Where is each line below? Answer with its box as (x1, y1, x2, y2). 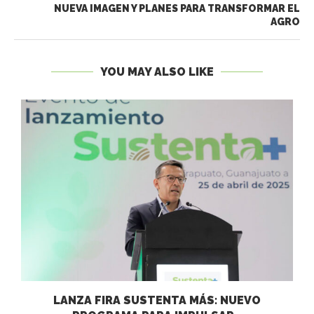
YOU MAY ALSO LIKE (100, 65, 214, 79)
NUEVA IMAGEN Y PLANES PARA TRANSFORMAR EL (54, 3, 300, 15)
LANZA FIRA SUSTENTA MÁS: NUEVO (53, 293, 261, 307)
